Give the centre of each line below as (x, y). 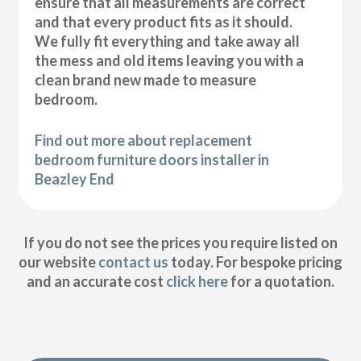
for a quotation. (281, 282)
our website (58, 262)
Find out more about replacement (144, 140)
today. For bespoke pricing (255, 262)
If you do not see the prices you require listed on (180, 243)
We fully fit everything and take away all (168, 41)
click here (197, 282)
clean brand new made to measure (146, 79)
